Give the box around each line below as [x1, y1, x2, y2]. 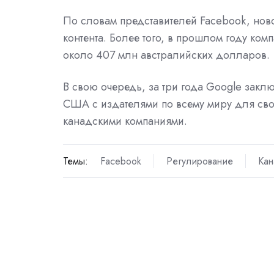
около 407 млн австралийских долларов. [63, 46, 270, 63]
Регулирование [166, 154, 233, 169]
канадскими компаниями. [63, 113, 187, 129]
